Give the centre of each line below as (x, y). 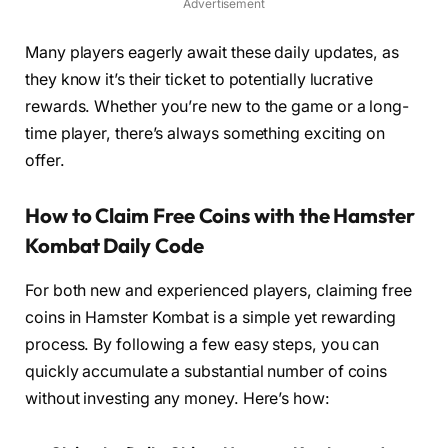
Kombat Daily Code (114, 246)
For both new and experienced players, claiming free (218, 290)
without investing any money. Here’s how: (177, 398)
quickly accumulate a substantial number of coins (206, 371)
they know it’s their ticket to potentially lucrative (199, 79)
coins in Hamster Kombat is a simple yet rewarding (211, 317)
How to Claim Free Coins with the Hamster (220, 216)
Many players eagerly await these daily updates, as (212, 52)
